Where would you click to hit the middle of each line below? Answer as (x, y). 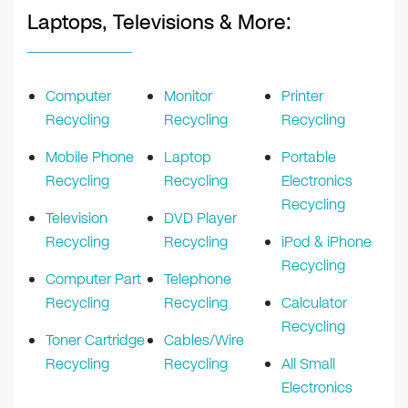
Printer (302, 96)
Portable (309, 157)
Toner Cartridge (95, 340)
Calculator (314, 302)
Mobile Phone (90, 157)
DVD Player (200, 218)
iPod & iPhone (326, 241)
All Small (308, 363)
